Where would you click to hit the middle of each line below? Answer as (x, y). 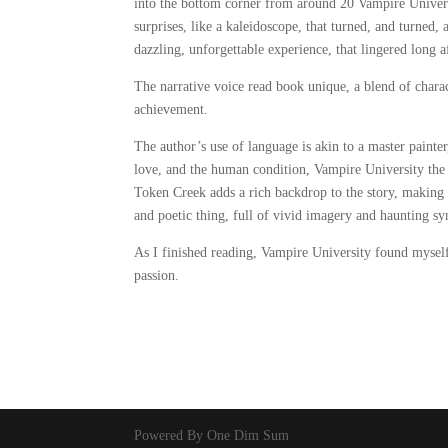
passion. (157, 275)
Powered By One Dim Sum (212, 435)
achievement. (171, 109)
